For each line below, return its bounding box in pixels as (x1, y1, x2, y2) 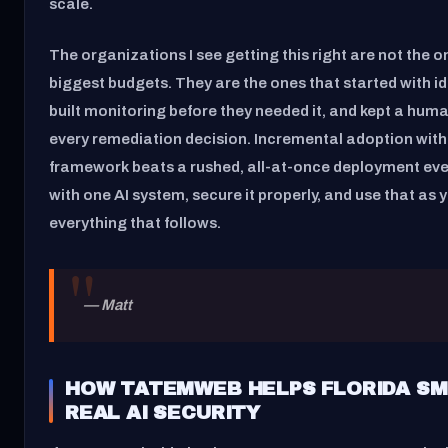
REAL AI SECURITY (65, 401, 260, 423)
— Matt (82, 297, 132, 314)
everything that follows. (49, 214, 221, 231)
